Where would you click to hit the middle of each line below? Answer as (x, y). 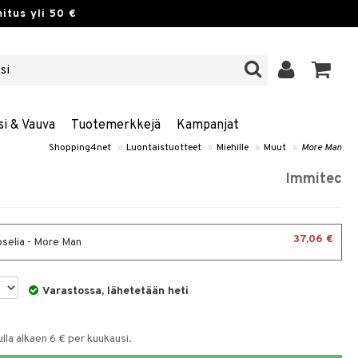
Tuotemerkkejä (115, 125)
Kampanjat (207, 125)
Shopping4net (80, 148)
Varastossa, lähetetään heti (116, 291)
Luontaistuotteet (164, 148)
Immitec (314, 179)
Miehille (233, 148)
